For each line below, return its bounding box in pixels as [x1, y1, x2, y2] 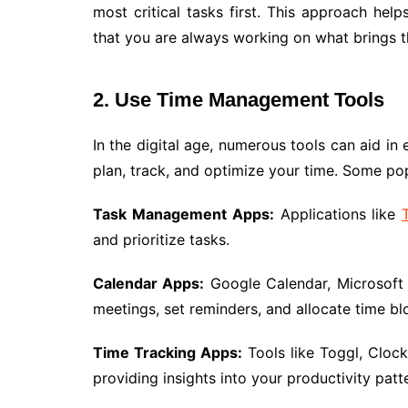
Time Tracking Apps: [93, 342, 242, 362]
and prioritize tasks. [93, 229, 229, 249]
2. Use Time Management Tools [93, 87, 384, 111]
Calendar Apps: [93, 273, 205, 292]
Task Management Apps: [93, 204, 274, 223]
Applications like [273, 204, 403, 223]
